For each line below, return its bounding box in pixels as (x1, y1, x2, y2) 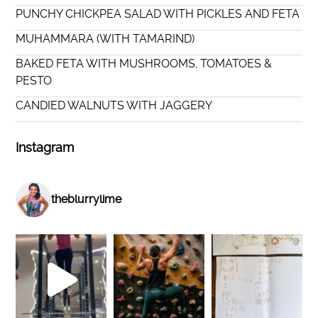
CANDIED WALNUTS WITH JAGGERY (16, 98, 213, 112)
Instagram (16, 141, 75, 155)
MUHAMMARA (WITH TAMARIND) (16, 31, 195, 45)
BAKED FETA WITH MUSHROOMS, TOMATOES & (16, 56, 273, 70)
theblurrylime (51, 192, 122, 207)
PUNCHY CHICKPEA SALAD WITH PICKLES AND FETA (16, 6, 300, 21)
